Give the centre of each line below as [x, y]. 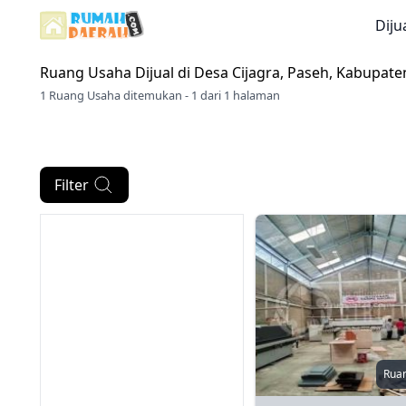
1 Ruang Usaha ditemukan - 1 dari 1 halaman [160, 95]
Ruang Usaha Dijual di [117, 72]
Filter [72, 185]
